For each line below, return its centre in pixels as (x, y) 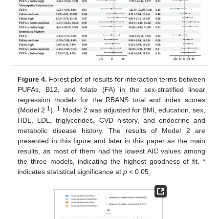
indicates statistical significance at (71, 171)
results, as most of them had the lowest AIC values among (111, 151)
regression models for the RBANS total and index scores (111, 99)
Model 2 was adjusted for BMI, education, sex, (133, 110)
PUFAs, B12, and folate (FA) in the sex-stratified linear (111, 89)
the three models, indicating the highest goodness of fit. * (111, 161)
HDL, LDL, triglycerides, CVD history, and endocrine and (111, 120)
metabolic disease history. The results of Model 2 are (111, 130)
